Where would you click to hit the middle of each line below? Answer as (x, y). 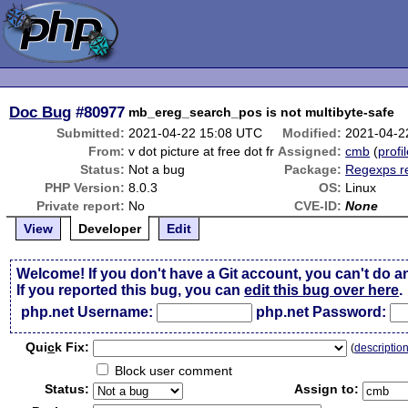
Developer (110, 229)
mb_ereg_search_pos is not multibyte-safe (262, 112)
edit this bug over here (322, 290)
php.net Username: (87, 312)
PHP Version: (85, 188)
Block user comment (172, 371)
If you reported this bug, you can (131, 290)
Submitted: (91, 133)
